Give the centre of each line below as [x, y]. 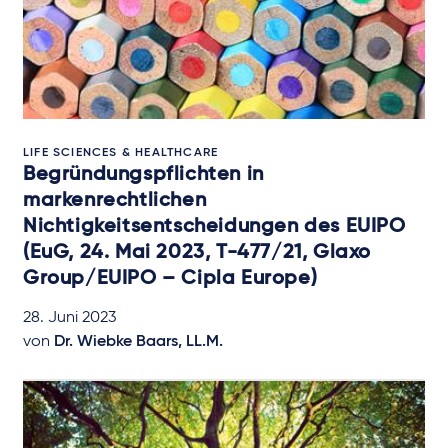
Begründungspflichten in [143, 174]
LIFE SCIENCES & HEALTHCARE [121, 152]
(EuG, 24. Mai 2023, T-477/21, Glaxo [197, 252]
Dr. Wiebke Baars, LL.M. [138, 341]
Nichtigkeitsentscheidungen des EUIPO [214, 226]
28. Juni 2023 [69, 317]
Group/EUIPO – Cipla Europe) [170, 278]
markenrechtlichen [115, 200]
